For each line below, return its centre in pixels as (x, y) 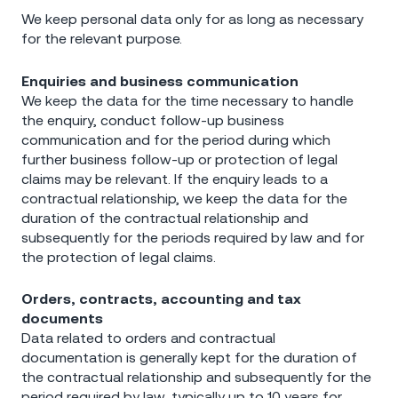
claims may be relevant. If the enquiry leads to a (175, 178)
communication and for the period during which (176, 139)
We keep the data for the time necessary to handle (187, 100)
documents (62, 318)
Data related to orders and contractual (148, 338)
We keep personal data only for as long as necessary (192, 18)
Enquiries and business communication (160, 80)
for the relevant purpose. (102, 38)
